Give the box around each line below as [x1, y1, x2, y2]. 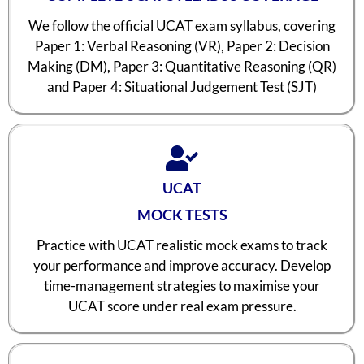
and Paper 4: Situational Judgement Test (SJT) [47, 78, 317, 96]
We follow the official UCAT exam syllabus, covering [28, 17, 336, 35]
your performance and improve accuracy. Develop [33, 257, 331, 275]
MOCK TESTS [136, 206, 227, 224]
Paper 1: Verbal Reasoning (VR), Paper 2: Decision [34, 37, 330, 55]
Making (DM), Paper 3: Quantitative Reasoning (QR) [28, 58, 336, 76]
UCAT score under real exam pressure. [67, 297, 297, 315]
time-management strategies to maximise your [44, 277, 320, 295]
